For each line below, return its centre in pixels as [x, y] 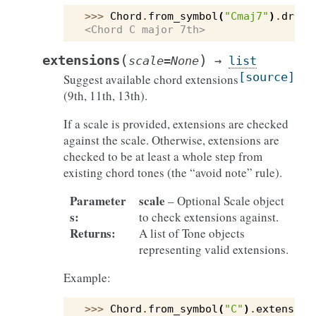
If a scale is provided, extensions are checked [176, 124]
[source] [267, 77]
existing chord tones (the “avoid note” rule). [173, 172]
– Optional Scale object [224, 201]
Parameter [98, 201]
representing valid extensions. [213, 249]
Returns [90, 233]
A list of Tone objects [192, 233]
